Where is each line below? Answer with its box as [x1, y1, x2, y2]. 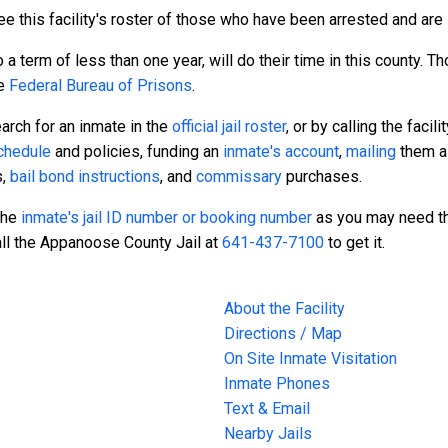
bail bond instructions [10, 167, 160, 187]
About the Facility [224, 299, 345, 319]
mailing [346, 142, 396, 162]
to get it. [324, 233, 385, 253]
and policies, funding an [51, 142, 223, 162]
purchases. [282, 167, 362, 187]
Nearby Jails [224, 424, 312, 444]
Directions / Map [224, 324, 342, 344]
